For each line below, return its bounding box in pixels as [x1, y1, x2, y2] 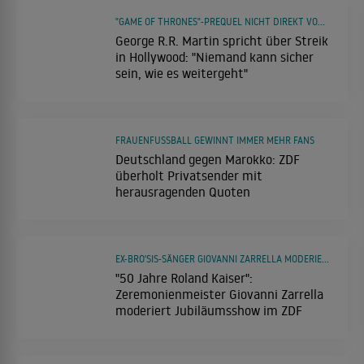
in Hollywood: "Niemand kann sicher [115, 48, 314, 65]
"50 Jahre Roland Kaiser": [115, 269, 253, 286]
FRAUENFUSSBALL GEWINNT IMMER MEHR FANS [115, 133, 310, 146]
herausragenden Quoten [115, 183, 250, 200]
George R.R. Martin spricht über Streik [115, 32, 328, 49]
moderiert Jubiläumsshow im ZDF [115, 301, 302, 318]
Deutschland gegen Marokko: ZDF [115, 150, 300, 167]
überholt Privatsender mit [115, 167, 262, 184]
